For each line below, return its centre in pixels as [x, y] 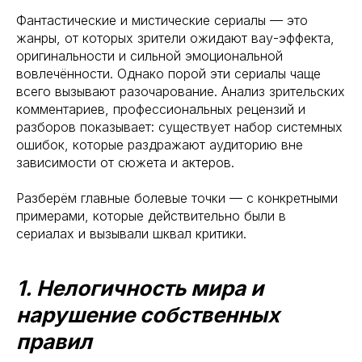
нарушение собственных [148, 315]
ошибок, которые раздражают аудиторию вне [160, 145]
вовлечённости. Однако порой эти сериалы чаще [168, 74]
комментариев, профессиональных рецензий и [161, 109]
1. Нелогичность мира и [140, 288]
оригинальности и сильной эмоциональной [149, 56]
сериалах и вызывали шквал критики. [131, 234]
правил [54, 341]
